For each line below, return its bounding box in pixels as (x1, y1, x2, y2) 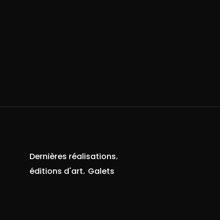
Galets (88, 165, 114, 177)
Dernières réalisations (29, 150, 116, 162)
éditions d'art (29, 165, 83, 177)
